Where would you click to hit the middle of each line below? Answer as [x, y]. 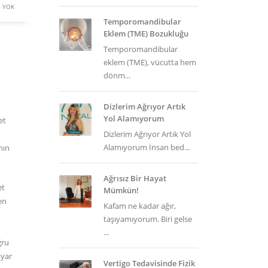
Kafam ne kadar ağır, [139, 206]
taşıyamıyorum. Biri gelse [147, 219]
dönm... [117, 75]
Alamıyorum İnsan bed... [146, 147]
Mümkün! [121, 190]
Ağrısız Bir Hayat [135, 178]
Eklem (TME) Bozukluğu [146, 33]
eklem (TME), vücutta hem [150, 62]
